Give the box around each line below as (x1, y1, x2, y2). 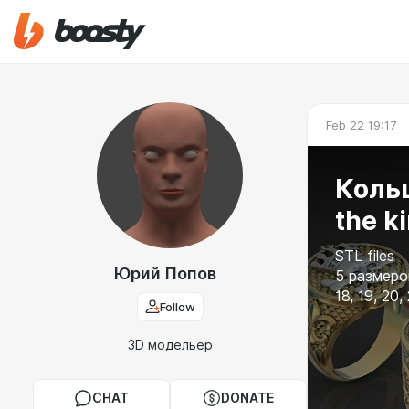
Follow (159, 299, 195, 314)
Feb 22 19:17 (326, 117, 396, 132)
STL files (335, 247, 394, 265)
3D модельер (127, 338, 213, 352)
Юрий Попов (114, 264, 216, 283)
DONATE (221, 391, 274, 405)
